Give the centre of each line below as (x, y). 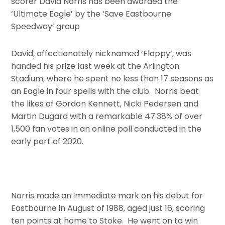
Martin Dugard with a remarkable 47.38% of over (107, 117)
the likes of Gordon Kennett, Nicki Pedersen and (105, 104)
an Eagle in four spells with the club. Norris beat (105, 91)
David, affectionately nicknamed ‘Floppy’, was (101, 54)
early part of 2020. (47, 142)
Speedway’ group (46, 27)
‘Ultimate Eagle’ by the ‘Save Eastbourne (91, 14)
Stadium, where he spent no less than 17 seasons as (113, 79)
